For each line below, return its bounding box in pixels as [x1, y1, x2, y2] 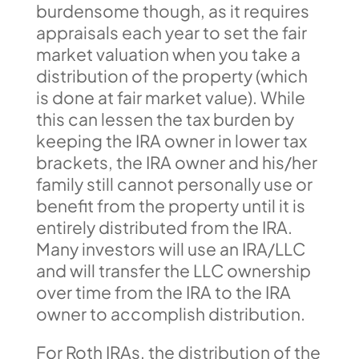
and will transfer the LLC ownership [35, 260, 311, 281]
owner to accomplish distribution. [35, 303, 305, 325]
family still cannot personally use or [35, 173, 313, 195]
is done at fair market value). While [35, 87, 305, 108]
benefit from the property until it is [35, 195, 305, 216]
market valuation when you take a [35, 43, 301, 65]
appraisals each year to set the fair [35, 22, 307, 43]
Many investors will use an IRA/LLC [35, 238, 305, 260]
